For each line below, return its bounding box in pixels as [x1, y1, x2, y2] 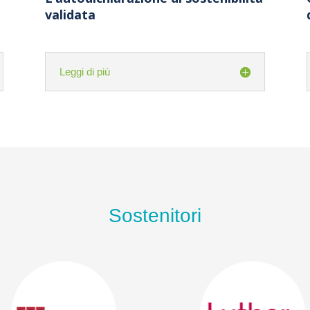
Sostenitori [109, 205, 201, 227]
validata [44, 6, 95, 24]
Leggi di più [59, 66, 110, 78]
